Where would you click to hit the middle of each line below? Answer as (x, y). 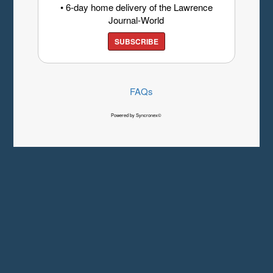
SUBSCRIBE (136, 42)
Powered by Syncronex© (136, 115)
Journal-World (136, 20)
